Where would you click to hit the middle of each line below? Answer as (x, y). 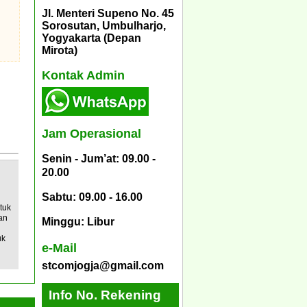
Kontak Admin (83, 76)
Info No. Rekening (105, 295)
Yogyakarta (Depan (91, 38)
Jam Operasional (91, 134)
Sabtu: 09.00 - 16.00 (92, 197)
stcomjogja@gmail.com (103, 265)
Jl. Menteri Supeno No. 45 (108, 13)
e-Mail (59, 248)
